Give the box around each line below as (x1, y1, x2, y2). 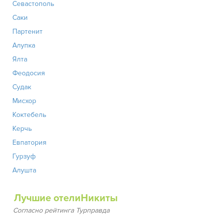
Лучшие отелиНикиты (14, 192, 118, 204)
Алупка (12, 41, 35, 50)
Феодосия (12, 69, 45, 77)
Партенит (12, 27, 43, 36)
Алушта (12, 166, 36, 174)
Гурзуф (12, 152, 36, 161)
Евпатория (12, 138, 47, 147)
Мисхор (12, 97, 36, 105)
